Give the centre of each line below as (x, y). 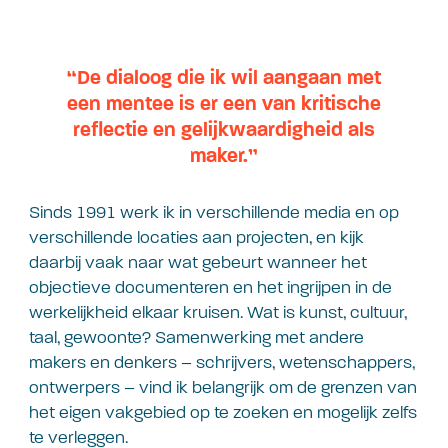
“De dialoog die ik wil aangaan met (224, 78)
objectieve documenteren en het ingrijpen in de (210, 287)
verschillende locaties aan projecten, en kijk (196, 237)
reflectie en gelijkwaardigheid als (224, 130)
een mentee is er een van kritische (224, 104)
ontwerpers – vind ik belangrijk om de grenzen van (223, 387)
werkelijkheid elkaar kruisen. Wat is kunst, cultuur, (218, 312)
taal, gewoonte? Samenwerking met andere (196, 337)
